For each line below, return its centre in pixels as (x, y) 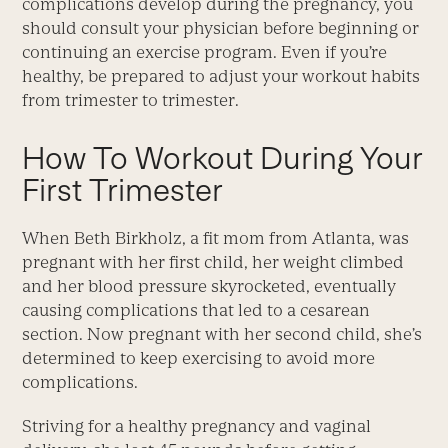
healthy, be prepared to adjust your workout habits (221, 76)
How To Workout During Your (223, 158)
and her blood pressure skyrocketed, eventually (209, 286)
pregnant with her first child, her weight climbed (213, 262)
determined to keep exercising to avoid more (199, 358)
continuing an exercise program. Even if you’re (205, 52)
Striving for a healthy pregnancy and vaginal (197, 426)
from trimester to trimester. (131, 100)
